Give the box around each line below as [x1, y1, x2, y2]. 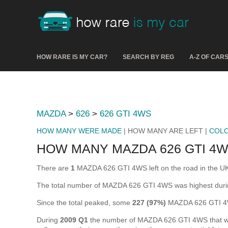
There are [37, 164, 71, 172]
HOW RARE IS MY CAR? [37, 53, 107, 61]
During [37, 216, 60, 224]
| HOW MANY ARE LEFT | [122, 127, 209, 135]
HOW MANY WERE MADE [37, 127, 122, 135]
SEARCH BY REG [123, 53, 174, 61]
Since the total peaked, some [37, 198, 132, 207]
